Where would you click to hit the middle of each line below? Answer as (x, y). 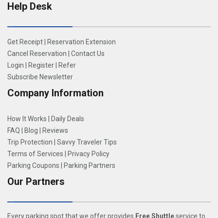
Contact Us (88, 54)
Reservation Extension (82, 42)
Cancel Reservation (37, 54)
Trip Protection (30, 142)
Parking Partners (90, 165)
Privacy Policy (89, 154)
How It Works (27, 119)
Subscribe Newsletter (40, 77)
